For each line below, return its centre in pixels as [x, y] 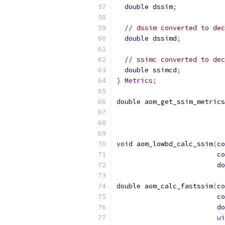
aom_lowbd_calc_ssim [173, 144]
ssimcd [163, 70]
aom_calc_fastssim [177, 186]
